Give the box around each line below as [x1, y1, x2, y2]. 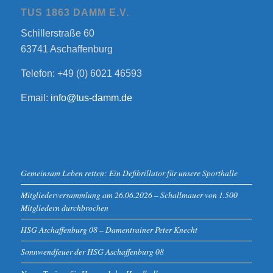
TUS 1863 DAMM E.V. [20, 7, 129, 18]
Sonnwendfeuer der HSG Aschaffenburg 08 [20, 246, 164, 258]
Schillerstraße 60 [20, 28, 94, 39]
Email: [20, 92, 51, 103]
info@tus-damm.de [50, 92, 132, 103]
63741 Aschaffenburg [20, 44, 113, 55]
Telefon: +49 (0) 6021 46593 [20, 68, 142, 79]
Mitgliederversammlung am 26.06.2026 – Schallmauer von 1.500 [20, 189, 238, 201]
